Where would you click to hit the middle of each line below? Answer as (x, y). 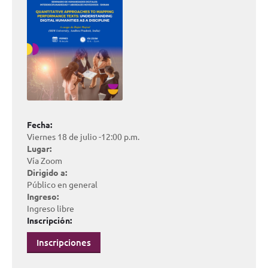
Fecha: (39, 125)
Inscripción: (49, 220)
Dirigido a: (47, 173)
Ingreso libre (51, 208)
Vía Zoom (45, 161)
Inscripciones (64, 243)
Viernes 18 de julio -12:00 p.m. (83, 137)
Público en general (62, 185)
